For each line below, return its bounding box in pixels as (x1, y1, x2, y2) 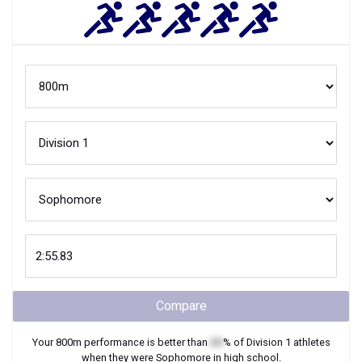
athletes (290, 336, 330, 348)
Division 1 (246, 336, 291, 348)
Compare (155, 298, 207, 314)
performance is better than (81, 336, 210, 348)
